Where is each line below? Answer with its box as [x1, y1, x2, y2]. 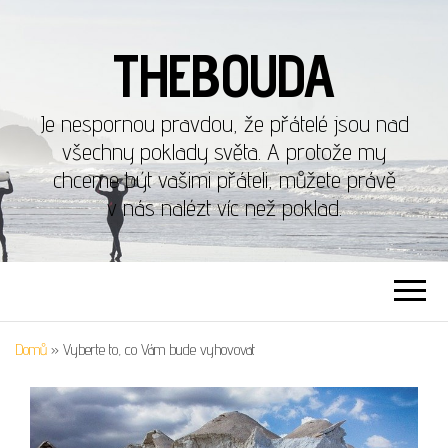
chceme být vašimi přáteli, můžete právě [52, 166, 396, 193]
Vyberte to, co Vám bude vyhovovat [63, 340, 255, 359]
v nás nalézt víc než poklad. [106, 194, 342, 221]
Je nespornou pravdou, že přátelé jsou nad [39, 110, 409, 137]
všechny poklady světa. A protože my [62, 138, 386, 165]
